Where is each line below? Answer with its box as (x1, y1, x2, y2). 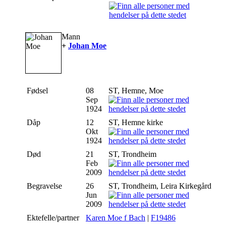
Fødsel (27, 86, 50, 95)
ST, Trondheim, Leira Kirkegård (108, 182, 213, 191)
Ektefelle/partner (27, 213, 81, 222)
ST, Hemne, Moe (108, 86, 165, 95)
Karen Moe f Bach (86, 213, 145, 222)
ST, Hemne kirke (108, 118, 165, 127)
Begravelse (27, 182, 64, 191)
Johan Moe (68, 41, 106, 50)
